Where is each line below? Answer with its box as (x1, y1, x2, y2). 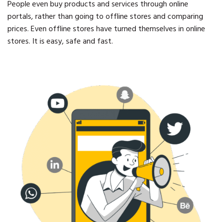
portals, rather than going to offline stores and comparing (7, 10, 203, 25)
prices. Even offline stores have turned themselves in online (7, 22, 205, 38)
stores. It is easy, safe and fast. (7, 35, 113, 50)
